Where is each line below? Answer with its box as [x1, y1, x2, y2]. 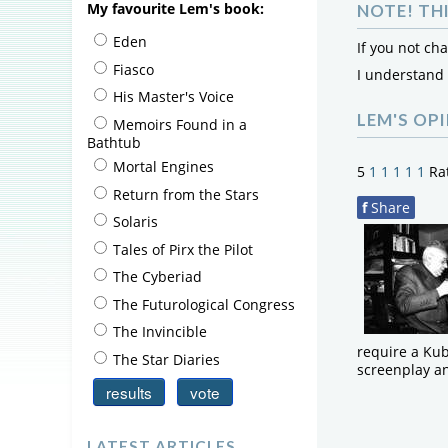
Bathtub [87, 133, 141, 153]
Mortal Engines [113, 156, 214, 176]
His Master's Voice [113, 86, 234, 106]
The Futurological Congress [113, 294, 295, 314]
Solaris [113, 211, 158, 231]
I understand [357, 65, 445, 84]
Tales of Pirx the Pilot [113, 239, 253, 259]
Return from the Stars [113, 184, 259, 204]
